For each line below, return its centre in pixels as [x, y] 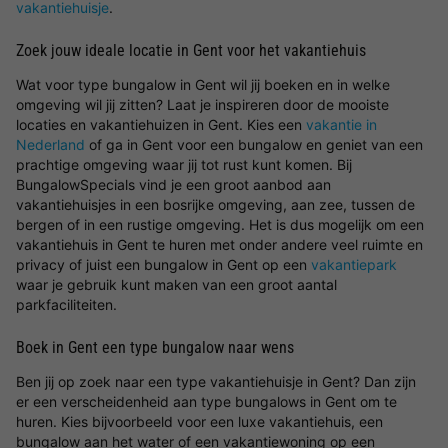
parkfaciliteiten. [66, 304]
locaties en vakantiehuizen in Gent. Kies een [161, 124]
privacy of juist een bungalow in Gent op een [163, 264]
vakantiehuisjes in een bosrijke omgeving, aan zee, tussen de [215, 204]
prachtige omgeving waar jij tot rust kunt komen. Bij [184, 164]
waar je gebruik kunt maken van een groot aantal [176, 284]
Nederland [50, 144]
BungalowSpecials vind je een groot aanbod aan [173, 184]
